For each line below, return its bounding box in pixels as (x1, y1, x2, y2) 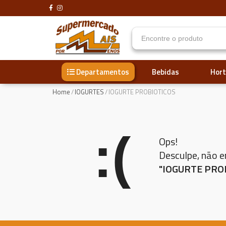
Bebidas (151, 66, 179, 78)
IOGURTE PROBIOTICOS (108, 87, 176, 97)
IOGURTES (75, 87, 104, 97)
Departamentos (76, 66, 129, 78)
